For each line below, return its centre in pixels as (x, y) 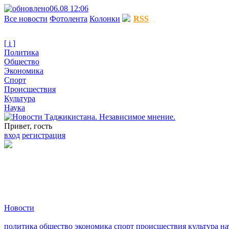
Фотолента (68, 19)
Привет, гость (28, 126)
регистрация (44, 135)
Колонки (105, 19)
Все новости (26, 19)
